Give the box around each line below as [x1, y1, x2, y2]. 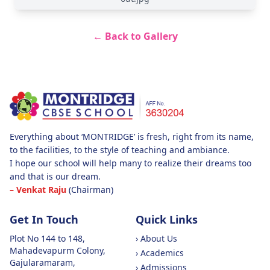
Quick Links [136, 212, 198, 227]
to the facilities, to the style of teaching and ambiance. [10, 144, 230, 155]
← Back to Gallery [92, 30, 178, 43]
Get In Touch [10, 212, 78, 227]
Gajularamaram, [10, 257, 75, 268]
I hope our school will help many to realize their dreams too [10, 157, 251, 169]
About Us [140, 233, 177, 244]
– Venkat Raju [10, 184, 66, 195]
